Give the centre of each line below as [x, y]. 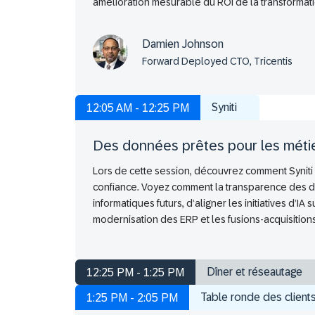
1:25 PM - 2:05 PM [132, 298]
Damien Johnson [183, 44]
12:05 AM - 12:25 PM [138, 108]
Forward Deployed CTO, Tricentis [217, 61]
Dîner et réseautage [255, 272]
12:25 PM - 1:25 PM [135, 273]
